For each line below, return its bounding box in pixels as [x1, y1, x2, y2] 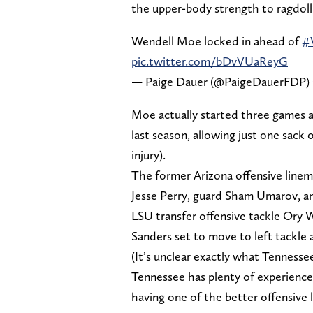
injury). [131, 147, 166, 162]
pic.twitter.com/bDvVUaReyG [131, 53, 288, 68]
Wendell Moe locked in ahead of [131, 33, 302, 48]
